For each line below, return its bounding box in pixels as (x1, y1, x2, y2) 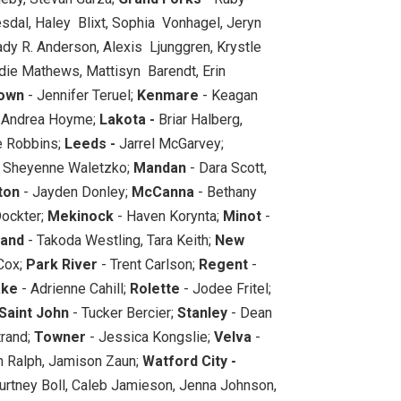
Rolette (130, 279, 180, 297)
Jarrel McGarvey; (115, 134, 224, 152)
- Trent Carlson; (98, 255, 199, 273)
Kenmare (137, 86, 199, 104)
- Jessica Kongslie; (86, 328, 214, 346)
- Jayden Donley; (20, 183, 132, 200)
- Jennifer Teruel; (24, 86, 137, 104)
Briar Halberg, (155, 110, 243, 128)
